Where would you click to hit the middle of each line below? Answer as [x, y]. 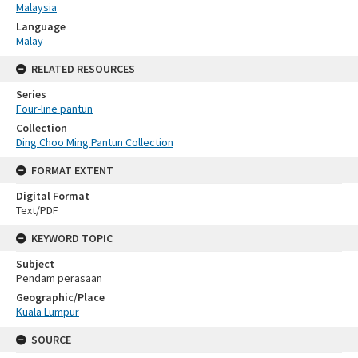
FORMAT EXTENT [72, 170]
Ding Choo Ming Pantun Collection [95, 142]
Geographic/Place [60, 297]
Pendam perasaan [59, 278]
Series [31, 94]
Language [41, 26]
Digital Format [53, 195]
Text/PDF [37, 210]
